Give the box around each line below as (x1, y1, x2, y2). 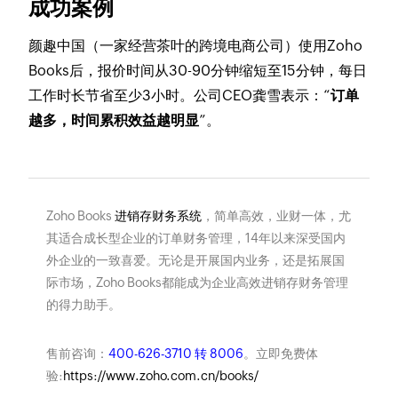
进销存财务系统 (114, 209, 202, 224)
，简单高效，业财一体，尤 (201, 209, 351, 224)
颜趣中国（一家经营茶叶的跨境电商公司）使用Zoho (28, 37, 363, 55)
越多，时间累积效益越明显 (28, 112, 200, 130)
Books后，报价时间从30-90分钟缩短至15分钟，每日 (28, 62, 368, 80)
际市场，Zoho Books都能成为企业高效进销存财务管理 (45, 275, 348, 291)
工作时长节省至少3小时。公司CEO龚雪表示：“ (28, 87, 331, 105)
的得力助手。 (45, 298, 121, 313)
